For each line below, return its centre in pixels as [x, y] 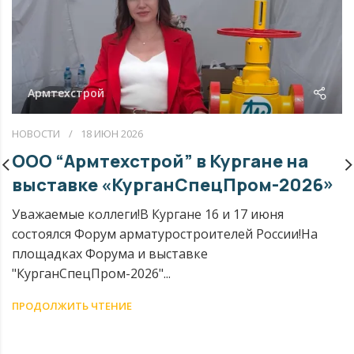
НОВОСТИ [36, 133]
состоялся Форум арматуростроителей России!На [165, 233]
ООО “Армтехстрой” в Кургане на [160, 161]
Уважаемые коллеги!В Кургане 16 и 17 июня [148, 214]
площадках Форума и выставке [110, 253]
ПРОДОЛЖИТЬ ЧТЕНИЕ [72, 305]
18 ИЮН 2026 [112, 133]
